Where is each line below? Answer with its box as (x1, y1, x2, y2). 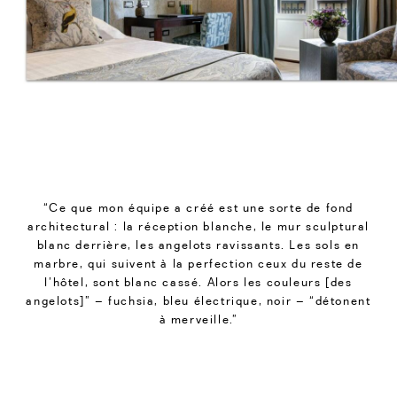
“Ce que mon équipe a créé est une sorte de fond (43, 199, 354, 214)
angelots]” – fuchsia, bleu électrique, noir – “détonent (26, 292, 371, 307)
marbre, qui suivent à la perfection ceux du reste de (34, 255, 363, 270)
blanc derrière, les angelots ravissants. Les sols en (36, 237, 361, 252)
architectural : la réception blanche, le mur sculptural (27, 218, 370, 233)
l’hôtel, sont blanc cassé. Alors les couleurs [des (44, 274, 353, 289)
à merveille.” (159, 311, 238, 326)
